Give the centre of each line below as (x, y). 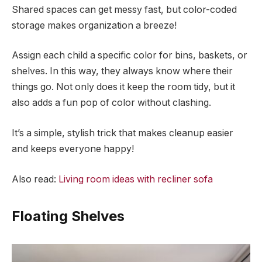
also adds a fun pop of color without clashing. (111, 103)
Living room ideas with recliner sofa (136, 179)
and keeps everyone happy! (73, 149)
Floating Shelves (68, 216)
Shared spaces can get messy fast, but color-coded (124, 9)
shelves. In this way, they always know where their (122, 71)
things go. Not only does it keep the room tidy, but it (123, 87)
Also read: (35, 179)
